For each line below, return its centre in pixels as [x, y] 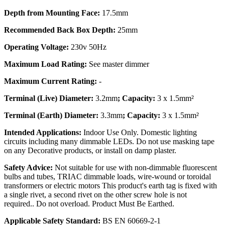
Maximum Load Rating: [45, 64]
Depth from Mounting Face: [52, 13]
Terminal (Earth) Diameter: [51, 116]
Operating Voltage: [36, 47]
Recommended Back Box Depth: [60, 30]
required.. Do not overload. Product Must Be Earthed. [89, 204]
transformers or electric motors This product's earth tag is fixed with [110, 186]
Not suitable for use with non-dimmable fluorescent [136, 168]
